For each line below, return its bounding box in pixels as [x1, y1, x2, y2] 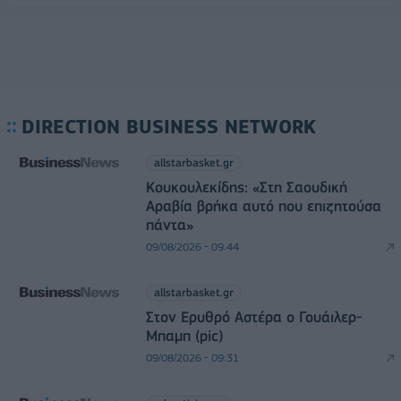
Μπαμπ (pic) [145, 326, 224, 345]
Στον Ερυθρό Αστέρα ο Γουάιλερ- [145, 307, 363, 326]
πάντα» [145, 215, 193, 234]
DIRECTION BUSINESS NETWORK [21, 115, 316, 138]
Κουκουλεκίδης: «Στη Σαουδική [145, 177, 347, 196]
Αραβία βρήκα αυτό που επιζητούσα [145, 196, 381, 215]
